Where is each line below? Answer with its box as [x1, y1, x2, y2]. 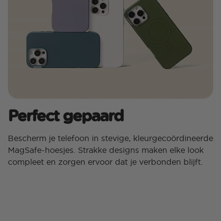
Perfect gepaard [8, 104, 123, 127]
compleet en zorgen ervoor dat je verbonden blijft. [8, 157, 203, 167]
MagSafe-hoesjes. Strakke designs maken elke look [8, 146, 204, 155]
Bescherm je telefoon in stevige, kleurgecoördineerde [8, 134, 213, 143]
